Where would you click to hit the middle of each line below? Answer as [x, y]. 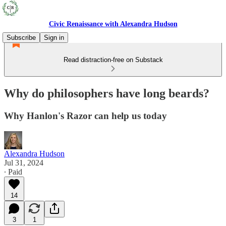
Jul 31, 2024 [24, 162]
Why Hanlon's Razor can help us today [86, 116]
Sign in [54, 38]
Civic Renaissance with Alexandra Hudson [113, 24]
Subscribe [21, 38]
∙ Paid [13, 172]
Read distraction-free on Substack [113, 60]
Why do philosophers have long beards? [107, 93]
